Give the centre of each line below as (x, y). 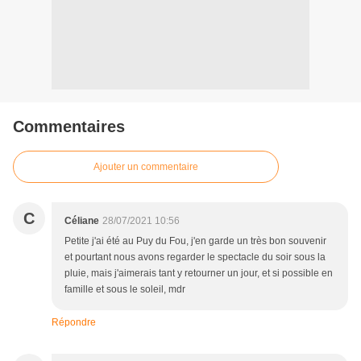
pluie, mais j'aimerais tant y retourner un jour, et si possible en (199, 274)
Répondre (74, 323)
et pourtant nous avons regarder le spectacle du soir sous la (195, 257)
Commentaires (69, 127)
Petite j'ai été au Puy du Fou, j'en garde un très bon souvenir (195, 241)
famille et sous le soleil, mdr (125, 290)
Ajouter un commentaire (146, 167)
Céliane (82, 221)
